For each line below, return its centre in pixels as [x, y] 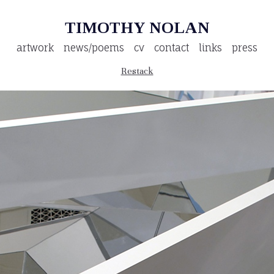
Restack [137, 71]
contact [172, 47]
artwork [35, 47]
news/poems [94, 47]
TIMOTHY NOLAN [137, 28]
